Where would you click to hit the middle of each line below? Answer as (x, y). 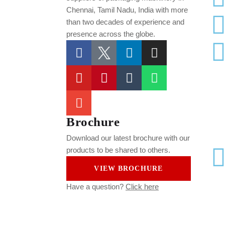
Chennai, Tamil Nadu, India (110, 10)
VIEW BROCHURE (129, 169)
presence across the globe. (111, 34)
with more (171, 10)
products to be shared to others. (118, 150)
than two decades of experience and (125, 22)
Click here (142, 187)
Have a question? (96, 187)
